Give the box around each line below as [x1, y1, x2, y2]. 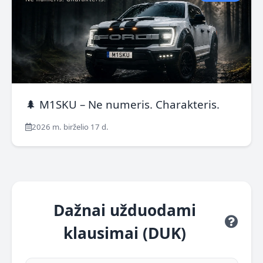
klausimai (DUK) [63, 222, 186, 244]
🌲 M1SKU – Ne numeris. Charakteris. [25, 97, 220, 112]
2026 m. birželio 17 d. [31, 122, 109, 133]
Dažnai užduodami [53, 199, 196, 221]
